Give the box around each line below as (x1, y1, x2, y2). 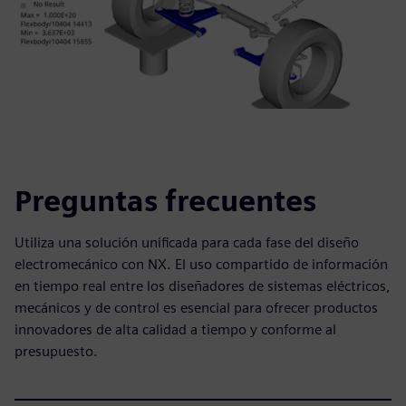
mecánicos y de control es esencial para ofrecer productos (14, 299, 378, 316)
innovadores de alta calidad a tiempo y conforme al (14, 321, 336, 338)
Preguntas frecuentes (14, 183, 316, 218)
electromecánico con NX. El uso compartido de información (14, 256, 388, 273)
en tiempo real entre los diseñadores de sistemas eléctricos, (14, 277, 391, 295)
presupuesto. (14, 343, 98, 360)
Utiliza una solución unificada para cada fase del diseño (14, 234, 359, 251)
